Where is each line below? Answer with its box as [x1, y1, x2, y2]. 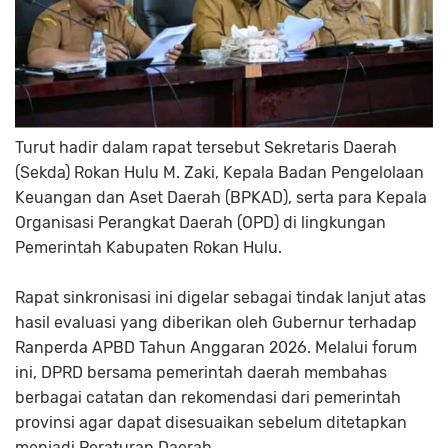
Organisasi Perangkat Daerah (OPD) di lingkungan [15, 213, 386, 233]
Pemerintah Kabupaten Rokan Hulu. [15, 238, 282, 258]
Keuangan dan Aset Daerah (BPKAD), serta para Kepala [15, 188, 427, 208]
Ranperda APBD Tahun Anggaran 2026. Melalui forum [15, 338, 417, 358]
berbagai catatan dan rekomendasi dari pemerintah [15, 388, 401, 408]
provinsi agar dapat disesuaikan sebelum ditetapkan [15, 413, 407, 433]
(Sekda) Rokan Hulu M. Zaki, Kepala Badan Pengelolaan [15, 163, 424, 183]
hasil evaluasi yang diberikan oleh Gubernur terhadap [15, 313, 417, 333]
